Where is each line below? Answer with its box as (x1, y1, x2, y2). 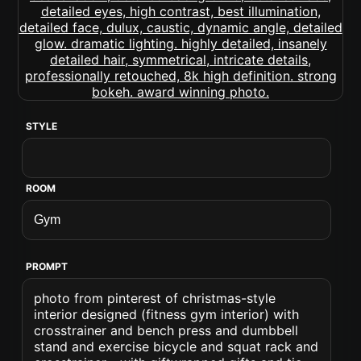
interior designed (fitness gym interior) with (34, 306, 300, 322)
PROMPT (26, 260, 68, 272)
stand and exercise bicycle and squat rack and (34, 338, 319, 355)
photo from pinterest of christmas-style (34, 290, 276, 306)
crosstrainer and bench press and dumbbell (34, 322, 299, 338)
